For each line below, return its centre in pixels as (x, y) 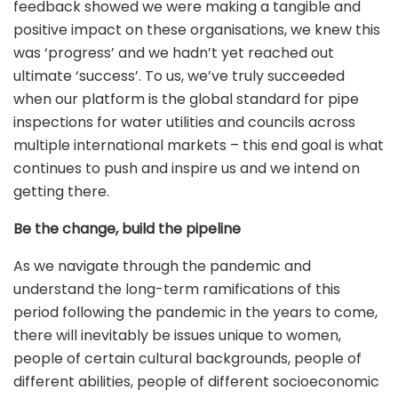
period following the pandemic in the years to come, (195, 313)
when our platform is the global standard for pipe (186, 99)
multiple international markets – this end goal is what (199, 146)
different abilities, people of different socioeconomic (196, 382)
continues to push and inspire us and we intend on (187, 169)
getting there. (63, 192)
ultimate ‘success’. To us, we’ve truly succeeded (179, 76)
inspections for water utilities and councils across (184, 123)
